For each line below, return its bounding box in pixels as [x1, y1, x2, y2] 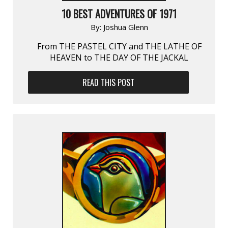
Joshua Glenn [103, 21, 148, 32]
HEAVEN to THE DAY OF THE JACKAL [50, 51, 188, 63]
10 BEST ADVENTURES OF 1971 [62, 6, 177, 21]
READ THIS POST [82, 76, 135, 89]
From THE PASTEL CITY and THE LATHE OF [37, 40, 202, 52]
